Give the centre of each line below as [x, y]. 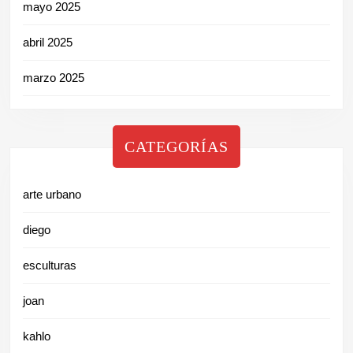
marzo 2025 [54, 78]
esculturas [50, 266]
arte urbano [52, 195]
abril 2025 [48, 43]
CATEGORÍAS [176, 147]
